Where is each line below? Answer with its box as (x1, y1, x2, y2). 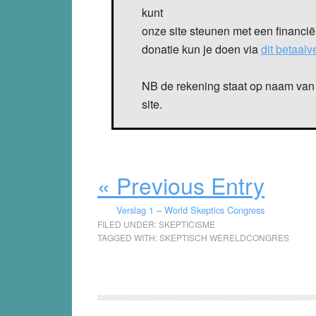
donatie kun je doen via (142, 40, 261, 57)
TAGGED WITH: (97, 231, 159, 243)
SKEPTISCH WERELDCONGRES (159, 231, 289, 243)
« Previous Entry (97, 168, 265, 201)
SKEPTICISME (159, 217, 215, 230)
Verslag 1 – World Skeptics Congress (116, 202, 265, 217)
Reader (97, 274, 151, 299)
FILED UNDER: (97, 217, 159, 230)
